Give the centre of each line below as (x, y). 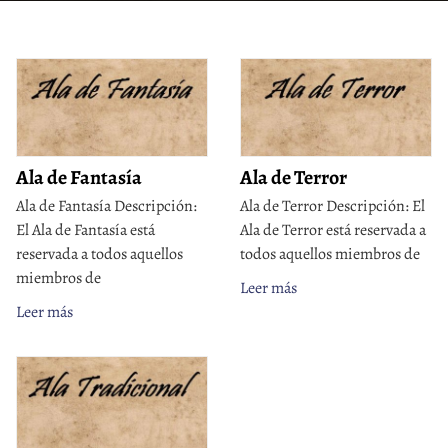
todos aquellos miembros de (330, 254)
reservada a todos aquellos (99, 254)
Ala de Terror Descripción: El (332, 206)
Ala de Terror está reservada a (333, 230)
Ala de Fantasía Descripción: (106, 206)
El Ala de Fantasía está (85, 230)
